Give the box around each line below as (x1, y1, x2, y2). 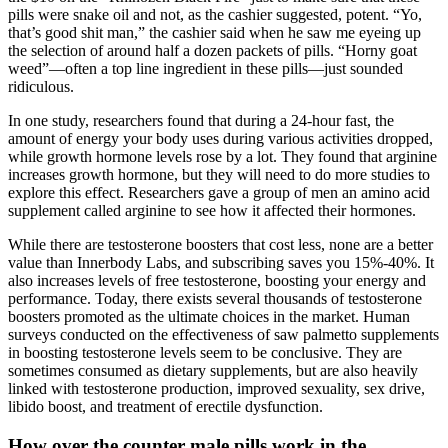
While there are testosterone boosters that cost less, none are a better (8, 235, 433, 253)
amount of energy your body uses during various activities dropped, (8, 129, 433, 147)
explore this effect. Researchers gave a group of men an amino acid (8, 183, 430, 201)
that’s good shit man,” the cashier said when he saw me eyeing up (8, 23, 421, 41)
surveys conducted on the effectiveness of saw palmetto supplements (8, 325, 439, 343)
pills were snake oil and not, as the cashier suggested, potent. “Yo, (8, 5, 422, 23)
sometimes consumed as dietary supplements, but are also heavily (8, 361, 418, 379)
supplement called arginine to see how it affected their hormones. (8, 201, 416, 219)
